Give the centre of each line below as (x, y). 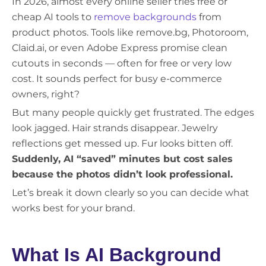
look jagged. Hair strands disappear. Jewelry (115, 128)
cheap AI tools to (53, 17)
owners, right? (46, 94)
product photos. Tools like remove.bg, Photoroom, (130, 33)
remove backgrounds (145, 17)
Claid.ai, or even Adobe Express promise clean (120, 48)
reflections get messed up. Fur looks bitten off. (122, 144)
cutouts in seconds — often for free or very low (122, 64)
